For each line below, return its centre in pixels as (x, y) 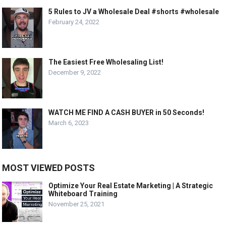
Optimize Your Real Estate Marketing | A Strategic (131, 186)
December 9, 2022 (75, 73)
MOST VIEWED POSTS (49, 168)
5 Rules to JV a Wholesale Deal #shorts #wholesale (134, 12)
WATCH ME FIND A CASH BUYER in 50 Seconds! (127, 113)
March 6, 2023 (69, 123)
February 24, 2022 (74, 22)
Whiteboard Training (83, 194)
